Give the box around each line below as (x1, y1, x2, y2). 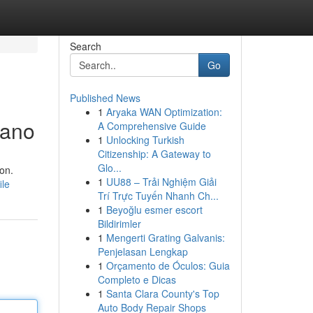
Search (69, 39, 101, 53)
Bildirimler (97, 217, 141, 231)
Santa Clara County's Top (105, 286, 219, 300)
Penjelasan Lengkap (97, 245, 188, 259)
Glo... (97, 161, 122, 175)
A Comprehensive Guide (97, 119, 206, 133)
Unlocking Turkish (105, 133, 184, 147)
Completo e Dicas (97, 272, 176, 286)
